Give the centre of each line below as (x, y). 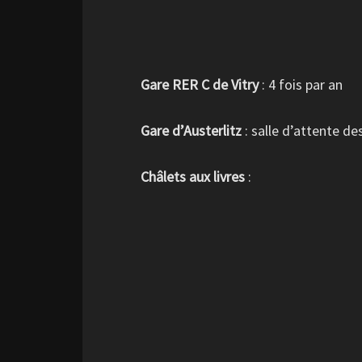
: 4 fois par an (301, 84)
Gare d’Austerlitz (191, 130)
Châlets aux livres (193, 177)
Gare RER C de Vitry (200, 84)
